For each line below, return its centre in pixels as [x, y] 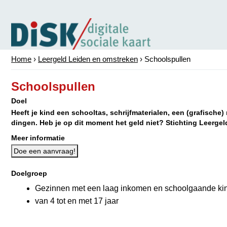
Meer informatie [38, 138]
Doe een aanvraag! [45, 151]
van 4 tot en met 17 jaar [77, 201]
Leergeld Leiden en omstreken [88, 59]
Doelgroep [29, 173]
